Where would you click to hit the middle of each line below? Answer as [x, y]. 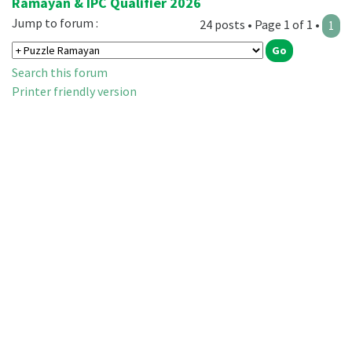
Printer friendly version [74, 92]
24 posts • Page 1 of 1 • [261, 25]
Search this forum [60, 73]
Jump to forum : [55, 23]
